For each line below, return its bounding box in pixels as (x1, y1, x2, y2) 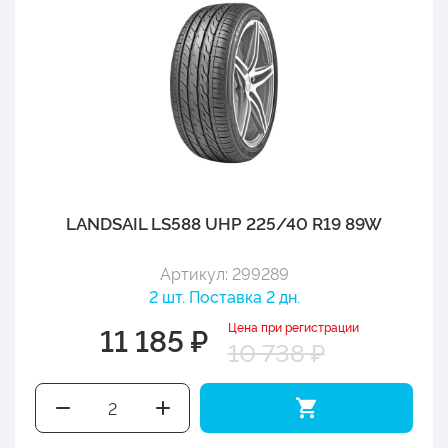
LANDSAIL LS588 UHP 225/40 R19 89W (66, 210, 382, 234)
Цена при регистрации (227, 317, 359, 335)
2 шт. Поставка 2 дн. (148, 284, 300, 307)
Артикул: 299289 (159, 261, 289, 284)
